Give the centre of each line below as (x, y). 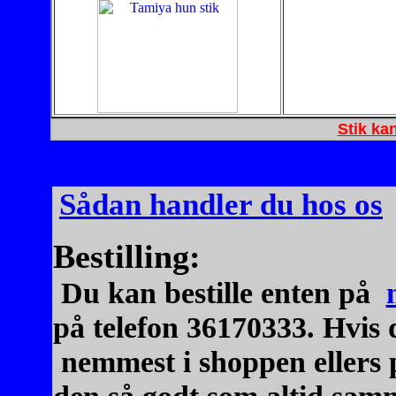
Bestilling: (126, 256)
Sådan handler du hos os (221, 205)
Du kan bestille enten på (215, 293)
